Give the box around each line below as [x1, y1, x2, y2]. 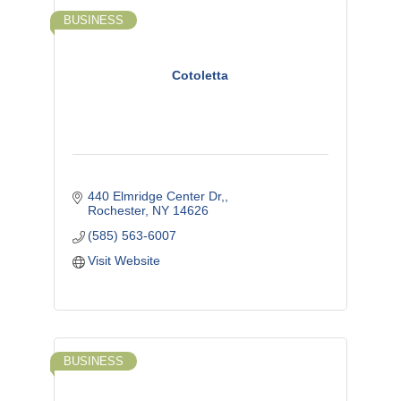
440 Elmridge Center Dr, [88, 188, 226, 203]
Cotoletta [172, 68, 229, 83]
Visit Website [88, 252, 161, 268]
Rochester [88, 202, 146, 218]
